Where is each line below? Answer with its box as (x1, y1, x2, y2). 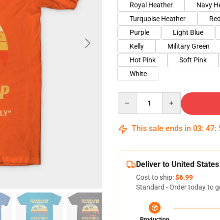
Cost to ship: (136, 173, 175, 181)
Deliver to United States (136, 160, 219, 169)
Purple (130, 28, 149, 36)
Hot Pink (130, 56, 156, 64)
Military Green (167, 42, 210, 50)
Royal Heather (130, 1, 173, 9)
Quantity (117, 93, 144, 101)
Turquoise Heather (130, 15, 186, 23)
